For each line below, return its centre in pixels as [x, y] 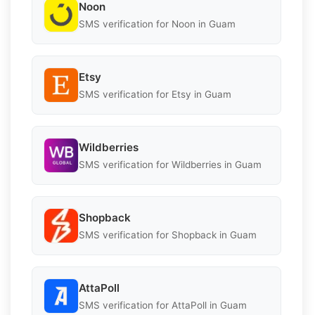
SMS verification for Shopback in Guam [168, 234]
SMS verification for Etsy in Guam [155, 94]
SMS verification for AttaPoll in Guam [163, 305]
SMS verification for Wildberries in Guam [170, 164]
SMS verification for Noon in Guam [157, 24]
